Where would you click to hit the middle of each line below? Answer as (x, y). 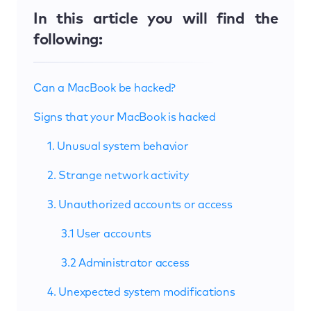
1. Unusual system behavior (118, 146)
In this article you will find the (155, 19)
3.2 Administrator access (126, 263)
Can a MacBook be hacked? (105, 88)
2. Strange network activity (118, 175)
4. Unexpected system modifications (141, 292)
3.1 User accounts (106, 234)
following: (68, 40)
